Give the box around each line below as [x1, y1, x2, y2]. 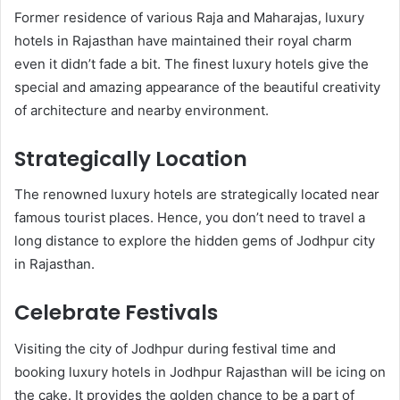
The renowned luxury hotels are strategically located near [14, 186, 379, 204]
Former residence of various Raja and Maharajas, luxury [14, 8, 364, 26]
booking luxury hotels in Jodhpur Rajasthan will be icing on [14, 362, 386, 380]
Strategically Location [14, 144, 247, 173]
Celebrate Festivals [14, 298, 218, 328]
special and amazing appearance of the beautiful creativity [14, 78, 380, 96]
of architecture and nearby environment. [14, 101, 269, 119]
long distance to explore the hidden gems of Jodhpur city [14, 232, 375, 250]
